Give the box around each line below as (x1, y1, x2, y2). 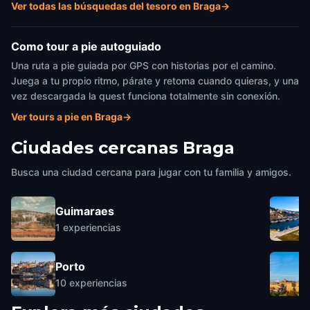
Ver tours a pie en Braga (11, 111, 122, 122)
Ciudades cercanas (11, 138, 178, 158)
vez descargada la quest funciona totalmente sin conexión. (11, 90, 280, 102)
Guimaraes (55, 203, 114, 218)
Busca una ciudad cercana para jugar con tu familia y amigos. (11, 166, 291, 178)
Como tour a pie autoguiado (11, 39, 161, 53)
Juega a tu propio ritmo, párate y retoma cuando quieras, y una (11, 75, 299, 86)
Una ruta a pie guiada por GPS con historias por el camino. (11, 60, 276, 71)
